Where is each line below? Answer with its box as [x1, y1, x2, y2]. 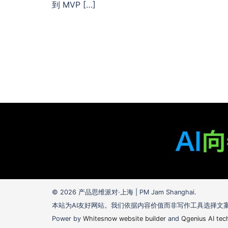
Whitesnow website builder [83, 215, 166, 222]
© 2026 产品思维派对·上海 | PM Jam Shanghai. [52, 188, 196, 196]
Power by [52, 215, 83, 222]
